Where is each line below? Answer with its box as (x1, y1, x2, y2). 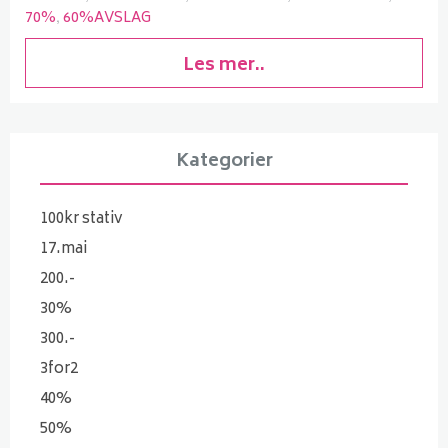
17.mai (40, 235, 87, 263)
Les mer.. (183, 49, 265, 82)
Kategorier (175, 145, 273, 178)
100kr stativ (40, 205, 123, 233)
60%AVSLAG (63, 5, 151, 31)
